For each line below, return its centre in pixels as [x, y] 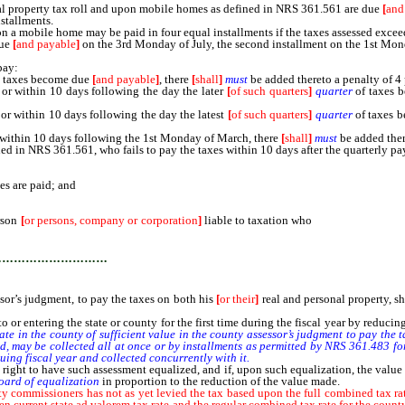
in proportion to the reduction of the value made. [220, 381]
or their [238, 299]
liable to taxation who [258, 220]
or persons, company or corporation [111, 220]
